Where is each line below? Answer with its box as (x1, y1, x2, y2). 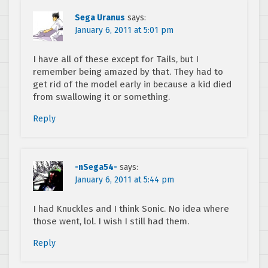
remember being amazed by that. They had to (33, 66, 223, 78)
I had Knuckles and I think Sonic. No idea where (33, 203, 229, 215)
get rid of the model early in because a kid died (33, 79, 232, 90)
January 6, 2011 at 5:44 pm (75, 175, 174, 185)
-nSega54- (75, 162, 117, 173)
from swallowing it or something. (33, 92, 170, 103)
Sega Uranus (75, 13, 125, 23)
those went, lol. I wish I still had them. (33, 216, 189, 227)
